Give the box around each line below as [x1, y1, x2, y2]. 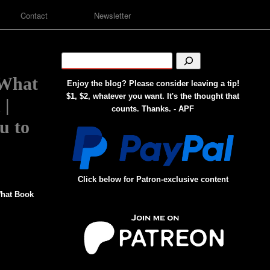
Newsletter [94, 10, 131, 22]
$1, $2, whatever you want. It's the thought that [66, 91, 240, 101]
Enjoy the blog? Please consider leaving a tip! [66, 78, 239, 88]
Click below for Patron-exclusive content [77, 174, 228, 184]
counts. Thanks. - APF [111, 104, 195, 113]
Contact [20, 10, 48, 22]
